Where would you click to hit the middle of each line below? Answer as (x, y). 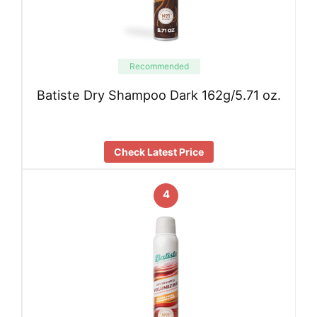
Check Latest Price (159, 152)
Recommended (159, 66)
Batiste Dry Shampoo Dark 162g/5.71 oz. (159, 95)
